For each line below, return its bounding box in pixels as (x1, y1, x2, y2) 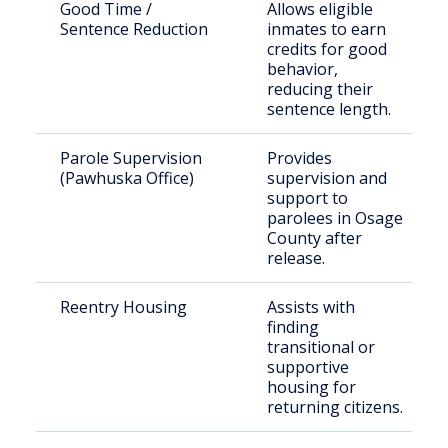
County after (267, 227, 362, 249)
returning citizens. (267, 396, 403, 418)
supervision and (267, 167, 387, 189)
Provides (267, 147, 332, 169)
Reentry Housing (60, 296, 187, 318)
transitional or (267, 336, 375, 358)
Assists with (267, 296, 355, 318)
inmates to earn (267, 18, 386, 40)
